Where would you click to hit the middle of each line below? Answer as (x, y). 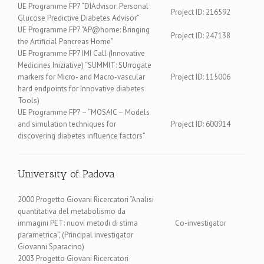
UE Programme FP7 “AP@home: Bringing (84, 29)
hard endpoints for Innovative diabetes (81, 88)
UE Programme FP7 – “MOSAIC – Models (84, 112)
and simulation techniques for (67, 124)
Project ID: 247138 (201, 35)
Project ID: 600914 (201, 124)
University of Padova (66, 174)
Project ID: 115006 (201, 77)
